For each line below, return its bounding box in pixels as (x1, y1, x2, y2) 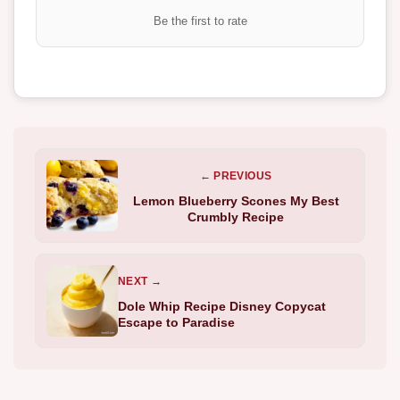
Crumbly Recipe (187, 209, 284, 224)
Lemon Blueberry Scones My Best (132, 193, 339, 208)
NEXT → (118, 274, 162, 287)
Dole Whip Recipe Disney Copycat (118, 298, 326, 313)
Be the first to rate (153, 13, 247, 28)
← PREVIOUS (199, 169, 272, 182)
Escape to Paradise (118, 314, 235, 329)
